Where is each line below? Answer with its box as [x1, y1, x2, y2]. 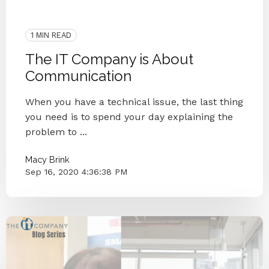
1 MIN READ [31, 30, 71, 40]
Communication [25, 67, 131, 85]
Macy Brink [25, 154, 70, 165]
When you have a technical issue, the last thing [25, 95, 243, 107]
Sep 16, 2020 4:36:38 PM [25, 166, 128, 177]
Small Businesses [30, 11, 108, 22]
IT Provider [118, 11, 166, 22]
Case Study [176, 11, 227, 22]
